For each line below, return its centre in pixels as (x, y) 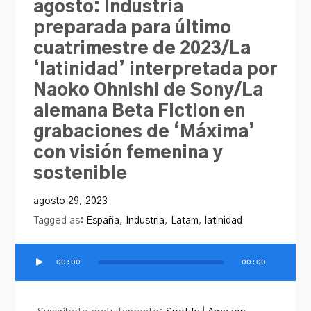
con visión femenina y (128, 153)
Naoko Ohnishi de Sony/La (149, 90)
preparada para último (133, 28)
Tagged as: (60, 220)
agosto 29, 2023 (71, 201)
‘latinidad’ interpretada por (155, 69)
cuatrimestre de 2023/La (142, 49)
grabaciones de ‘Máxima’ (144, 132)
